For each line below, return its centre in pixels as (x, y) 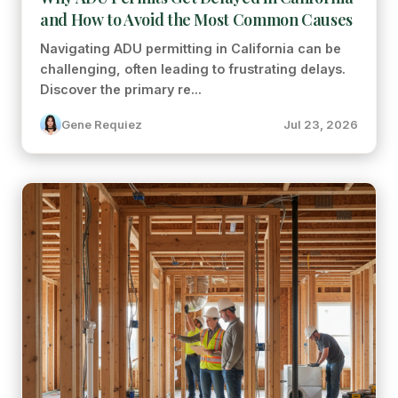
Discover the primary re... (121, 89)
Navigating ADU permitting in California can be (191, 48)
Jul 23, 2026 (321, 124)
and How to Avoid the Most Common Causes (196, 20)
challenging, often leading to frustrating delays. (193, 69)
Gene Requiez (102, 124)
